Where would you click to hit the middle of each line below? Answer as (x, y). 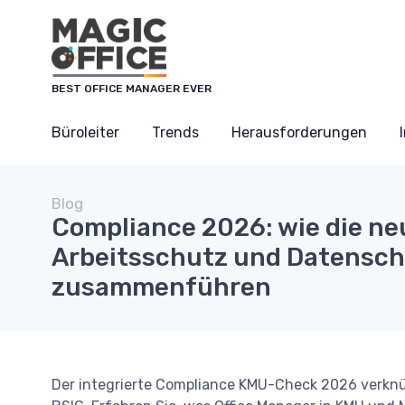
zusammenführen (161, 287)
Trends (175, 132)
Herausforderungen (299, 132)
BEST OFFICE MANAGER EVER (132, 89)
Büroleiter (85, 132)
